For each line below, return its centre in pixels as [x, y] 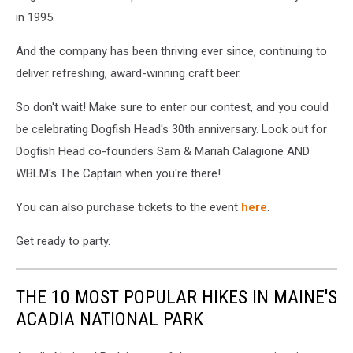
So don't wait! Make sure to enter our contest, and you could [172, 107]
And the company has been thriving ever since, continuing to [171, 51]
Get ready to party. [63, 241]
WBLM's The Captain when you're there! [118, 173]
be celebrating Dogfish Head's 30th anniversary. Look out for [171, 129]
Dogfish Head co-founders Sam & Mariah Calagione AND [163, 151]
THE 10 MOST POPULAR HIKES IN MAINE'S [176, 297]
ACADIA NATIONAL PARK [110, 319]
